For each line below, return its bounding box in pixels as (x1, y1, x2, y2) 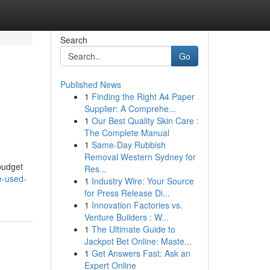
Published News (60, 78, 121, 90)
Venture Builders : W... (84, 211, 169, 223)
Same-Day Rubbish (91, 139, 166, 151)
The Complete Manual (84, 127, 169, 139)
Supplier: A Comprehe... (84, 102, 176, 115)
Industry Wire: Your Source (91, 175, 194, 187)
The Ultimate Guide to (91, 223, 175, 235)
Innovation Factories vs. (91, 199, 183, 211)
